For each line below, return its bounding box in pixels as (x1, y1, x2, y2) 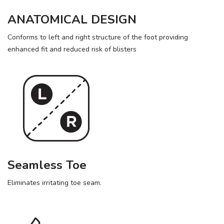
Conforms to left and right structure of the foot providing (7, 32, 188, 42)
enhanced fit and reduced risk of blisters (7, 44, 136, 54)
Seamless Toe (7, 157, 86, 173)
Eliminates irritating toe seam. (7, 178, 101, 187)
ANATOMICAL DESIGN (7, 11, 136, 27)
